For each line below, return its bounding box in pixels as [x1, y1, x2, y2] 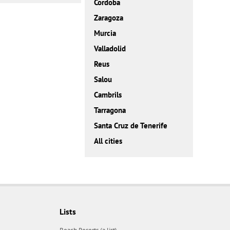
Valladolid [93, 44, 126, 54]
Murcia [93, 28, 116, 39]
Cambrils [93, 90, 122, 100]
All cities [93, 136, 122, 146]
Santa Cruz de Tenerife [93, 121, 167, 131]
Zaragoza [93, 13, 123, 23]
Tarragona [93, 105, 126, 116]
